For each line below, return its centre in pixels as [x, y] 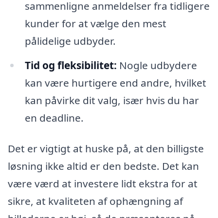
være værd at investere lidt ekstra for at [103, 184]
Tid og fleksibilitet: [71, 65]
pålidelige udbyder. [70, 41]
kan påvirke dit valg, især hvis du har [112, 100]
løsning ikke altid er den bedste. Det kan [103, 166]
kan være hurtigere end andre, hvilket [115, 82]
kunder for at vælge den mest [95, 23]
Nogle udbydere [157, 65]
